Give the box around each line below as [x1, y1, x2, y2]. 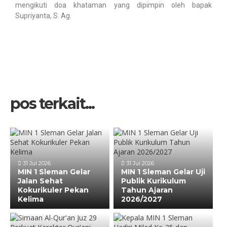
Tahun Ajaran [121, 185, 173, 195]
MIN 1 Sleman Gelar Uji [121, 167, 205, 176]
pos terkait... [10, 94, 94, 113]
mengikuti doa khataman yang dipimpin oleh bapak [15, 1, 212, 9]
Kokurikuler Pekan [18, 185, 89, 195]
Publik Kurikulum [121, 176, 186, 185]
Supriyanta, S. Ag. [15, 12, 71, 20]
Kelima [18, 195, 44, 204]
